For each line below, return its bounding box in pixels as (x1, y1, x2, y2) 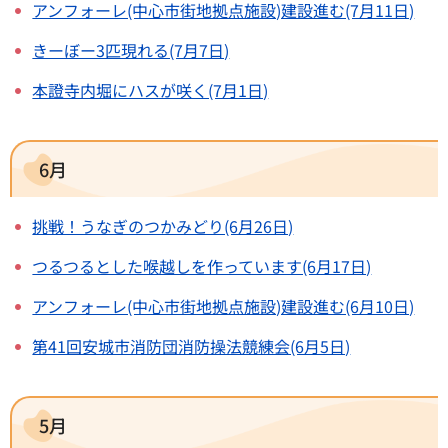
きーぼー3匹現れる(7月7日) (32, 38, 230, 63)
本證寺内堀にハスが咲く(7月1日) (32, 78, 269, 103)
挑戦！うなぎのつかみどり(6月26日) (32, 213, 294, 238)
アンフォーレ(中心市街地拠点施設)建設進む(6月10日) (32, 293, 415, 318)
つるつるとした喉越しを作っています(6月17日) (32, 253, 372, 278)
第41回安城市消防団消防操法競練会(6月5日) (32, 333, 351, 358)
